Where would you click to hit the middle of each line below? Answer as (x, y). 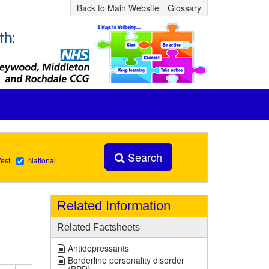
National (42, 160)
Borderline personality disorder (126, 260)
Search (143, 157)
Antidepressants (98, 248)
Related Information (113, 206)
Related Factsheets (98, 227)
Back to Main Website (118, 8)
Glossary (184, 8)
